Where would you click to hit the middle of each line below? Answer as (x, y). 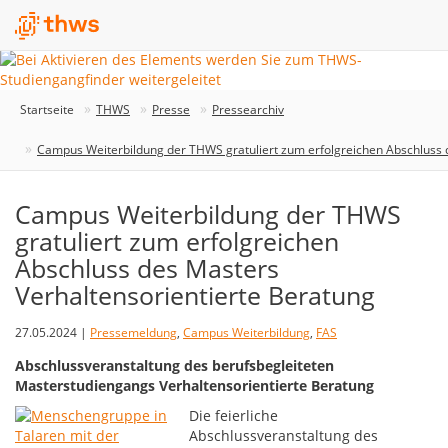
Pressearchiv (248, 109)
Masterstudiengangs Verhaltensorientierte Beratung (194, 385)
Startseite (47, 109)
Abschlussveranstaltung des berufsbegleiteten (174, 365)
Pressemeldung (133, 332)
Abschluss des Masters (147, 268)
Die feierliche (234, 415)
